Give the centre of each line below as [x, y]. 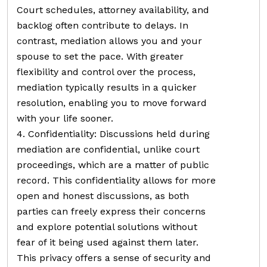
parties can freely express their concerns [111, 211]
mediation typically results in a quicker [107, 87]
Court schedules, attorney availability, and [113, 10]
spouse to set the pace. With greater [100, 56]
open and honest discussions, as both [103, 195]
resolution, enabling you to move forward [112, 103]
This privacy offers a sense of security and [114, 257]
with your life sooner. [65, 118]
